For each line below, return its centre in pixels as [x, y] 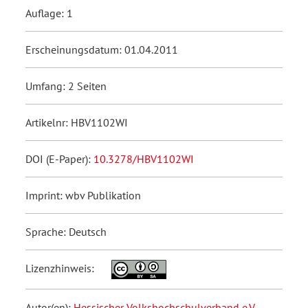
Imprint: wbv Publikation [83, 196]
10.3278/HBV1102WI [144, 159]
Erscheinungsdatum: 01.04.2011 [102, 50]
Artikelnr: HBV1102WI [77, 123]
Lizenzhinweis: [61, 268]
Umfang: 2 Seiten [66, 86]
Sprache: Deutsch [66, 232]
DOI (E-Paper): [59, 159]
